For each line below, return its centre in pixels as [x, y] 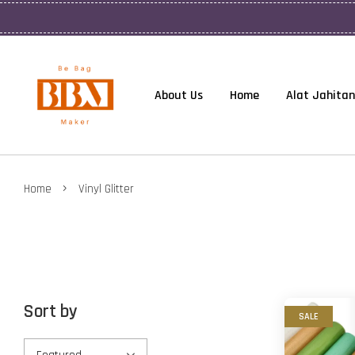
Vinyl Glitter [106, 189]
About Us [179, 95]
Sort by [51, 312]
